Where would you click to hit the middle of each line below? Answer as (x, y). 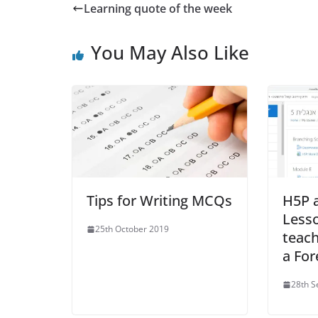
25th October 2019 (132, 229)
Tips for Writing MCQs (159, 201)
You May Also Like (170, 53)
